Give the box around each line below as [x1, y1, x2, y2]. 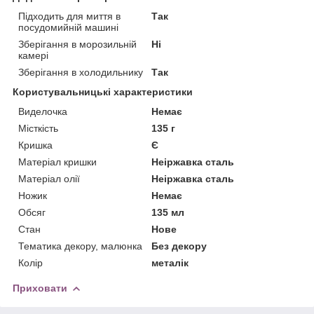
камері [18, 49, 48, 61]
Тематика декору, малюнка [18, 240, 142, 252]
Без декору [151, 240, 207, 252]
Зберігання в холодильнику [18, 66, 143, 78]
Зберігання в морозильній [18, 38, 137, 50]
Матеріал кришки [18, 156, 97, 168]
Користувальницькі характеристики [13, 86, 193, 97]
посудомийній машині [18, 21, 118, 33]
